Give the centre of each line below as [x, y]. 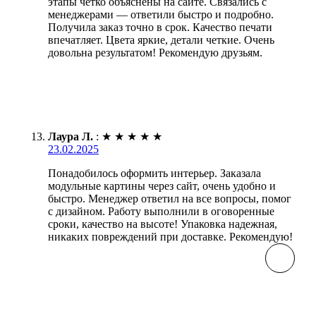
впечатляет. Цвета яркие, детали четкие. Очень [161, 39]
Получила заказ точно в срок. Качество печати [160, 27]
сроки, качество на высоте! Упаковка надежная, [163, 224]
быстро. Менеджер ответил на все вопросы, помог [170, 198]
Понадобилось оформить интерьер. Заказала [154, 173]
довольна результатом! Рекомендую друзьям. [155, 52]
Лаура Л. [71, 136]
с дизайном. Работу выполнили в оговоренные [161, 211]
